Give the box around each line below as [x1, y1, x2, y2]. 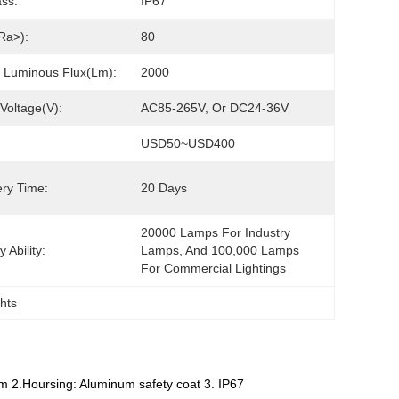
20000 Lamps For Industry [141, 225, 290, 240]
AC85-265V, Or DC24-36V [141, 101, 289, 115]
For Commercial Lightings [141, 261, 286, 275]
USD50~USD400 [141, 136, 235, 151]
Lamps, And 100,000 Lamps [141, 243, 299, 257]
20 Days [141, 181, 187, 195]
